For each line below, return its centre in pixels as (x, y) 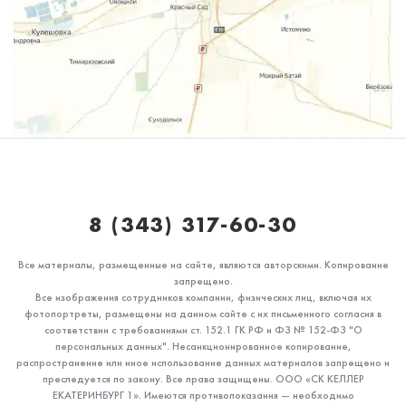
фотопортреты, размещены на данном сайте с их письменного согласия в (203, 313)
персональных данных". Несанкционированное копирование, (203, 346)
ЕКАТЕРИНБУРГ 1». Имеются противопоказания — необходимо (203, 395)
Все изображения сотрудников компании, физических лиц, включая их (203, 297)
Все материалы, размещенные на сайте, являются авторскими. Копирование (203, 264)
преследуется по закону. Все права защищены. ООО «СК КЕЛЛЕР (203, 378)
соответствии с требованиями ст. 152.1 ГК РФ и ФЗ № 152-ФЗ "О (203, 329)
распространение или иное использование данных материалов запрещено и (203, 362)
